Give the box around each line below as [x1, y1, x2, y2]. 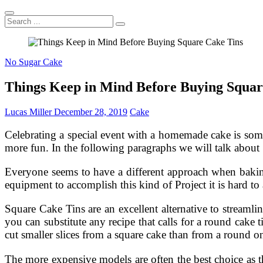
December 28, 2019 [52, 106, 127, 117]
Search [4, 15, 29, 25]
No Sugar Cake [5, 57, 62, 67]
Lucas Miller [5, 106, 52, 117]
